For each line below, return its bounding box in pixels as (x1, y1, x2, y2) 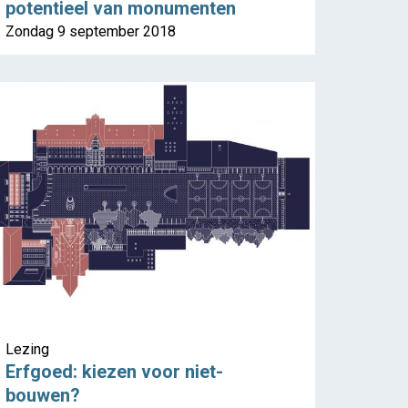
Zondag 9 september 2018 (5, 23, 176, 41)
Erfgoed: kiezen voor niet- (5, 361, 223, 383)
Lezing (5, 341, 49, 359)
